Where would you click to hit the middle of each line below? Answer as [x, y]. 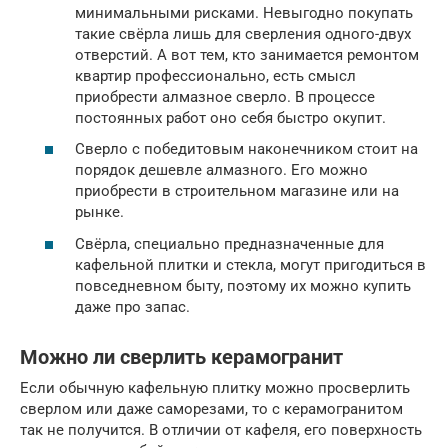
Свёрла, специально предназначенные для [229, 243]
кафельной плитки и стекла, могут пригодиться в [250, 264]
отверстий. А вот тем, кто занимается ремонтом [247, 54]
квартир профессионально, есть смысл [215, 75]
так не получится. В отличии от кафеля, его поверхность [221, 429]
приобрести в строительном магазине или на [237, 191]
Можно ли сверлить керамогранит [181, 357]
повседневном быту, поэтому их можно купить [243, 285]
